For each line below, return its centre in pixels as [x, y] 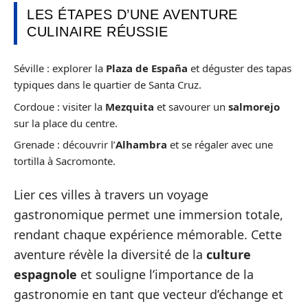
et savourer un [191, 106]
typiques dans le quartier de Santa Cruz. [108, 85]
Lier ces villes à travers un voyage [111, 194]
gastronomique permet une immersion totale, [148, 214]
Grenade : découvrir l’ [65, 144]
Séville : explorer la [60, 68]
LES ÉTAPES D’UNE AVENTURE [132, 14]
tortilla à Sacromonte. [65, 161]
